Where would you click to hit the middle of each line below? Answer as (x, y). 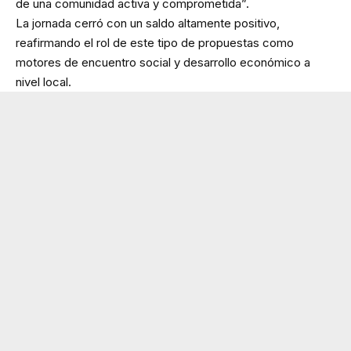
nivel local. (43, 82)
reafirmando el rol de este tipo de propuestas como (155, 43)
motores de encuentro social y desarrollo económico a (163, 63)
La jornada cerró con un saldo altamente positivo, (148, 24)
